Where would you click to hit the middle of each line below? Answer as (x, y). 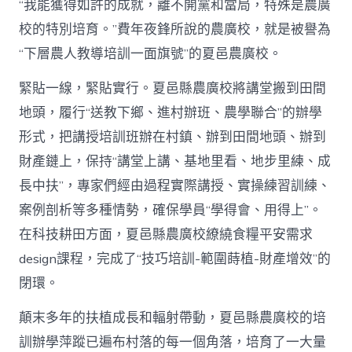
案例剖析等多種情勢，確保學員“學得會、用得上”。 (171, 211)
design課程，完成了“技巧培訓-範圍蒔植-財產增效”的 (175, 259)
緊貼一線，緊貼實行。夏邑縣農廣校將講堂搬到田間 (173, 89)
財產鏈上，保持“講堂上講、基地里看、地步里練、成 (175, 162)
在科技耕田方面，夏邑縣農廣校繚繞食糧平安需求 (166, 235)
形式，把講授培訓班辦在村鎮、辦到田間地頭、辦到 (173, 137)
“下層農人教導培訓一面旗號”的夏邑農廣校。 (151, 54)
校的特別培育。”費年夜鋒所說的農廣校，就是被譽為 (175, 30)
